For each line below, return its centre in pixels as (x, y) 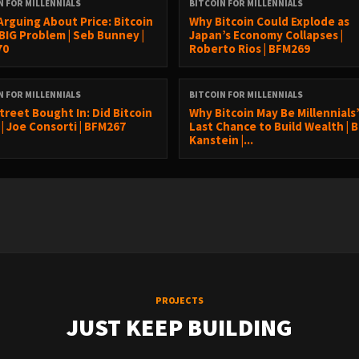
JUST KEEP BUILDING (179, 327)
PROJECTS (179, 300)
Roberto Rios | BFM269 (250, 48)
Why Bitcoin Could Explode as (270, 21)
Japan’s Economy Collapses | (266, 35)
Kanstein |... (222, 140)
